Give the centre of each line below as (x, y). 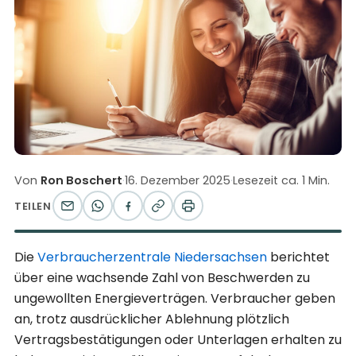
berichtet (298, 257)
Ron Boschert (81, 181)
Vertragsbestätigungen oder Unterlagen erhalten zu (178, 339)
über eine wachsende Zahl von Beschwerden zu (162, 277)
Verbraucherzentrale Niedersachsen (152, 257)
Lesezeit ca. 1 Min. (281, 181)
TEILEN (33, 206)
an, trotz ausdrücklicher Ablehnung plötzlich (152, 319)
